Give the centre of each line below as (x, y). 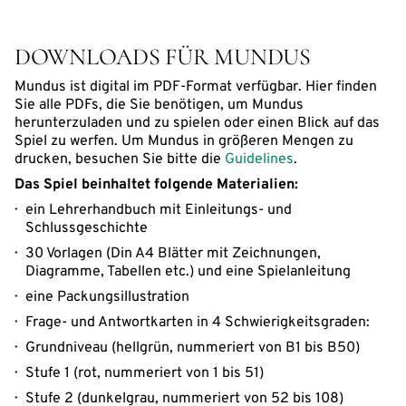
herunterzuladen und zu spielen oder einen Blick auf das (197, 123)
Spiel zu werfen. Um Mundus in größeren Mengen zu (184, 141)
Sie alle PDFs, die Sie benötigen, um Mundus (159, 105)
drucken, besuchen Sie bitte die (120, 159)
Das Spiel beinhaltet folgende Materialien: (156, 184)
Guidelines (259, 159)
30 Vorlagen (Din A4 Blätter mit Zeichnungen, (173, 253)
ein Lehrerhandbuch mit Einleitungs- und (159, 210)
